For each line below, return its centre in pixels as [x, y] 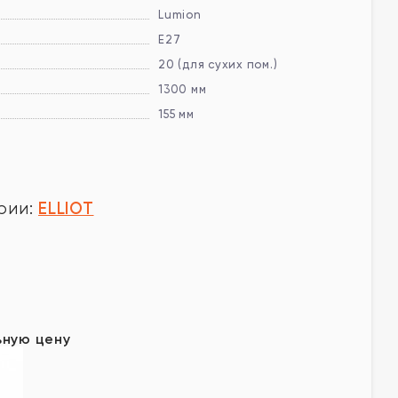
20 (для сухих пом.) [218, 64]
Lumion [180, 15]
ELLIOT [66, 208]
